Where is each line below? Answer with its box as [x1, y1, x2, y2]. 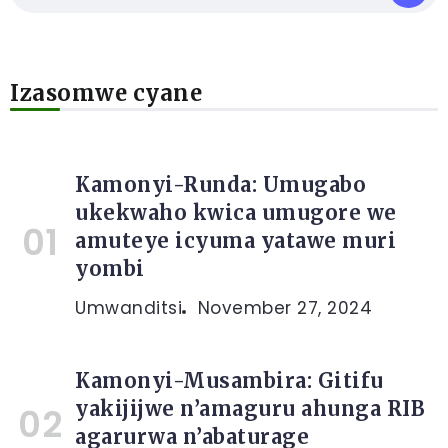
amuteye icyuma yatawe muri [75, 228, 396, 253]
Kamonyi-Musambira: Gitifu [75, 368, 384, 393]
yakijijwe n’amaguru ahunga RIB [75, 396, 425, 421]
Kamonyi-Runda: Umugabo [75, 172, 366, 197]
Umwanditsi [75, 296, 182, 320]
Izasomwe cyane [10, 79, 202, 107]
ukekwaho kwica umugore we [75, 200, 397, 225]
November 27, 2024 [197, 296, 372, 320]
